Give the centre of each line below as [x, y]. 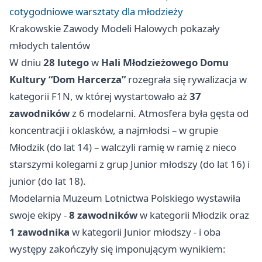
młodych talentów [50, 45]
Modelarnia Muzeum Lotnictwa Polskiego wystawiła [125, 198]
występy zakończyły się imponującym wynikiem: [118, 249]
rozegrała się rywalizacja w [186, 79]
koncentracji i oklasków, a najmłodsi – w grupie [114, 130]
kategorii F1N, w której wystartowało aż [99, 96]
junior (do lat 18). [48, 181]
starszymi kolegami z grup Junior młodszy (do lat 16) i [130, 164]
